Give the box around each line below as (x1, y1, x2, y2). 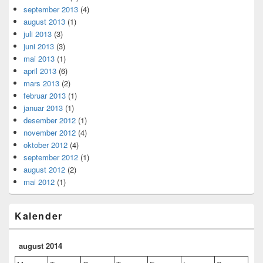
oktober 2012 (23, 139, 68, 151)
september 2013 (23, 4, 78, 15)
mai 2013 (23, 53, 55, 65)
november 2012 (23, 127, 76, 139)
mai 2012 (23, 176, 55, 188)
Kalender (15, 209, 63, 223)
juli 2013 (23, 28, 52, 40)
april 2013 (23, 65, 56, 77)
